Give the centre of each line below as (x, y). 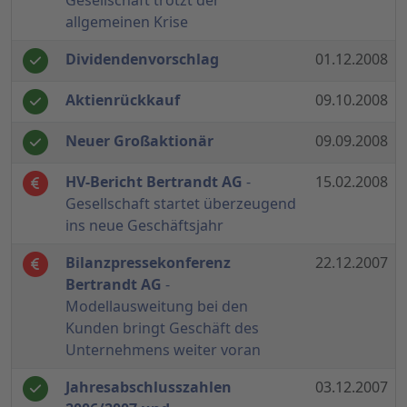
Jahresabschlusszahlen (149, 387)
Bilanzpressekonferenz (148, 263)
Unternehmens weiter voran (163, 350)
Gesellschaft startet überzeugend (181, 204)
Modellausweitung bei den (157, 307)
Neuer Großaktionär (139, 141)
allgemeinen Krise (127, 22)
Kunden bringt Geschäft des (162, 328)
